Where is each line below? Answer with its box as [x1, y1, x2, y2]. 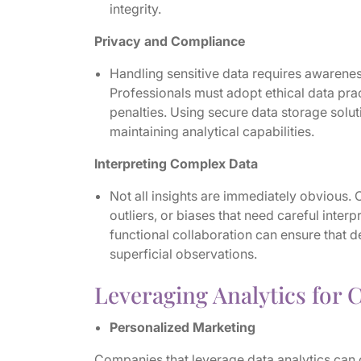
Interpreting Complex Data [93, 156, 258, 172]
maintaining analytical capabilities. [109, 123, 314, 139]
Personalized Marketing [109, 319, 255, 335]
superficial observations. [109, 246, 257, 262]
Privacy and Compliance [93, 33, 245, 49]
